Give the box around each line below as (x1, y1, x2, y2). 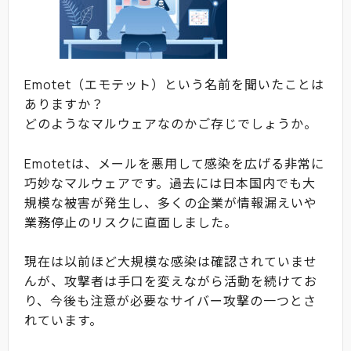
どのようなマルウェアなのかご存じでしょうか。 (24, 114, 317, 132)
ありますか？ (24, 95, 104, 113)
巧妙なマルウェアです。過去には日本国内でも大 (24, 174, 316, 192)
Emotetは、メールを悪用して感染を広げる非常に (24, 154, 324, 172)
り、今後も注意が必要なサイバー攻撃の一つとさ (24, 292, 317, 310)
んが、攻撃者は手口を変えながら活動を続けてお (24, 273, 317, 291)
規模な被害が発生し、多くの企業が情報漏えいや (24, 194, 317, 212)
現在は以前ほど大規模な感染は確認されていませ (24, 253, 317, 271)
